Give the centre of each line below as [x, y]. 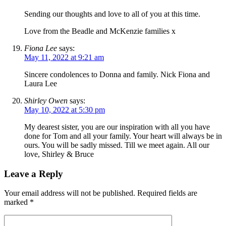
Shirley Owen [46, 100]
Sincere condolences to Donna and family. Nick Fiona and [117, 74]
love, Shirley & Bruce [59, 154]
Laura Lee [41, 83]
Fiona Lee [41, 48]
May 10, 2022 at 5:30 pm [65, 109]
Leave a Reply [34, 174]
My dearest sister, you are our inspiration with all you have [117, 127]
